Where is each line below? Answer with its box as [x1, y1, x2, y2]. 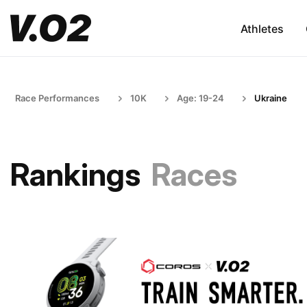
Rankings [10, 156, 140, 193]
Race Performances [15, 93, 99, 103]
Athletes [240, 21, 284, 36]
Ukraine [254, 93, 287, 103]
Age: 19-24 [177, 93, 224, 103]
